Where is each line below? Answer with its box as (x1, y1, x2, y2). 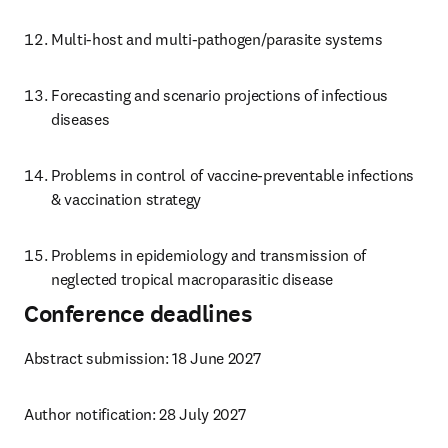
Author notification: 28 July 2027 (24, 404, 246, 424)
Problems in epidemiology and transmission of (51, 245, 366, 265)
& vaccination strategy (51, 189, 201, 209)
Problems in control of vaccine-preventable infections (51, 165, 415, 185)
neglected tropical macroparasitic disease (51, 269, 333, 289)
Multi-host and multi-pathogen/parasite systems (51, 29, 383, 49)
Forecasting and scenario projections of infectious (51, 85, 388, 105)
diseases (51, 109, 110, 129)
